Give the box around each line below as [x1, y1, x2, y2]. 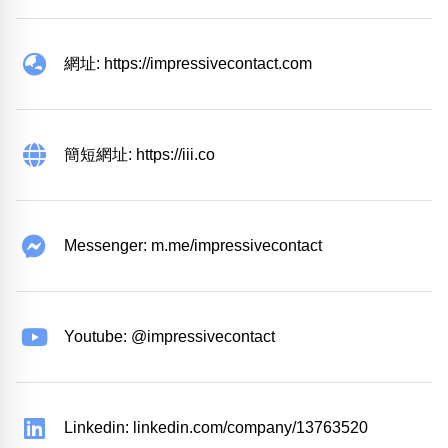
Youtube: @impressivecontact [64, 328, 275, 346]
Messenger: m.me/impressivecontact [64, 237, 322, 255]
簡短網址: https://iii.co [64, 146, 215, 164]
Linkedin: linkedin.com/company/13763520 [64, 419, 368, 437]
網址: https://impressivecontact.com [64, 55, 312, 73]
